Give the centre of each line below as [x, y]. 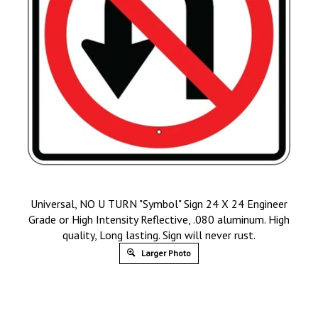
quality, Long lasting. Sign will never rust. [159, 235]
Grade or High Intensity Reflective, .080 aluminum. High [159, 219]
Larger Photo [165, 253]
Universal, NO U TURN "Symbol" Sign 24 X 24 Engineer [159, 203]
